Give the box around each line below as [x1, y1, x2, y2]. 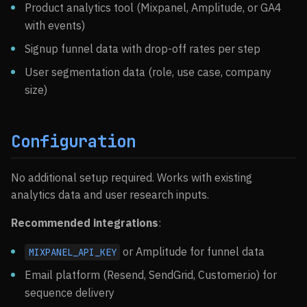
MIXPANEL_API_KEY [28, 246, 116, 258]
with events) [25, 19, 85, 32]
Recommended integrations [11, 216, 158, 230]
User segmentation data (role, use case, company [25, 65, 271, 79]
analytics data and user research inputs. [11, 188, 209, 201]
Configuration [11, 131, 136, 152]
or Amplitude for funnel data [120, 245, 265, 258]
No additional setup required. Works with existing [11, 171, 252, 184]
